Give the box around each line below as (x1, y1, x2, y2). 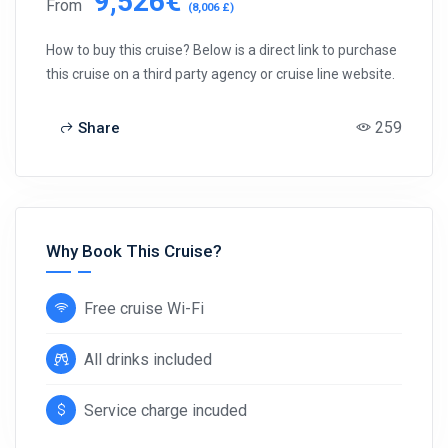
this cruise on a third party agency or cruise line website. (46, 66, 395, 82)
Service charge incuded (84, 401, 247, 420)
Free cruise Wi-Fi (84, 299, 204, 318)
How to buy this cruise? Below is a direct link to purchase (46, 42, 397, 58)
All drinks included (84, 350, 212, 369)
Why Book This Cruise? (46, 241, 222, 261)
